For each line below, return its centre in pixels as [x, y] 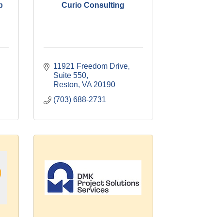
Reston [65, 85]
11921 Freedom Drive [90, 66]
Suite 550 [70, 75]
